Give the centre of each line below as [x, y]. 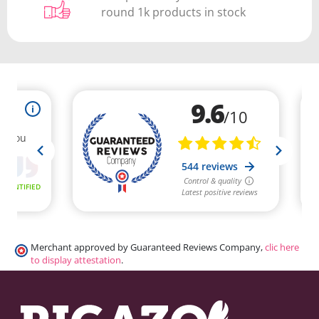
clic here [282, 247]
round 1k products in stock [174, 12]
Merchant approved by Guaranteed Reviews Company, [148, 247]
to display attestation [76, 260]
